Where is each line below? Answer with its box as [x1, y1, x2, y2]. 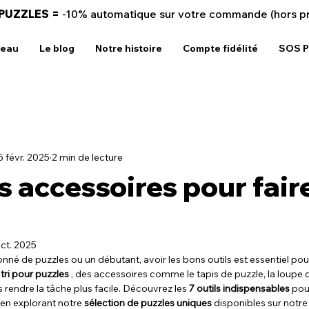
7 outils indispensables [189, 281, 290, 295]
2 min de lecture [52, 151, 123, 164]
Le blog [39, 42, 74, 54]
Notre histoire [95, 42, 162, 54]
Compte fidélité [183, 42, 258, 54]
